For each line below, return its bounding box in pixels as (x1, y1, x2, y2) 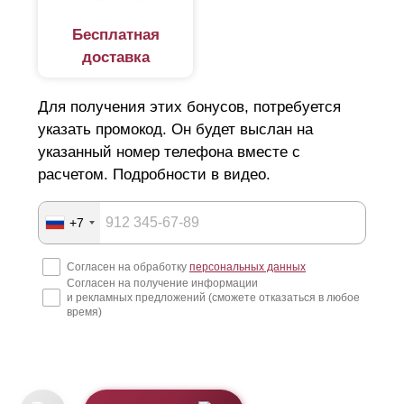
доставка (81, 49, 150, 67)
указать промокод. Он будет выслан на (38, 121, 313, 139)
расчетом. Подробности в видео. (38, 166, 271, 184)
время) (67, 306, 102, 319)
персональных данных (189, 261, 306, 274)
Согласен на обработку (67, 261, 189, 274)
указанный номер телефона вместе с (38, 143, 300, 161)
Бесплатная (71, 26, 160, 44)
